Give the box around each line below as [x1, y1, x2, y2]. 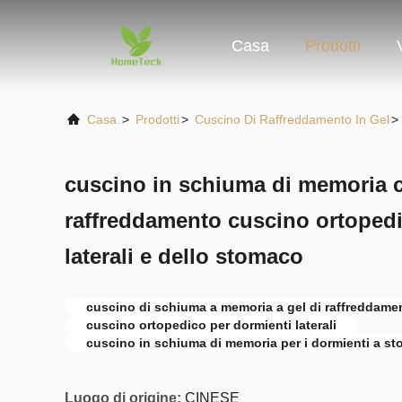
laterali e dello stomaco [65, 244, 303, 268]
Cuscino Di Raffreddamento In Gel [195, 112, 389, 127]
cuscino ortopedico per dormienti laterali [86, 318, 336, 332]
